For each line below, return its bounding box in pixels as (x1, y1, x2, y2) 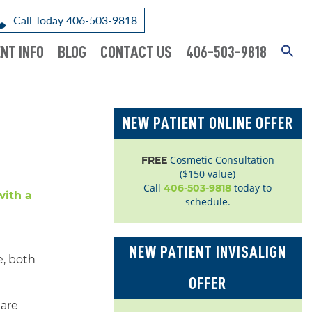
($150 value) (180, 167, 235, 180)
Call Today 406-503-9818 (13, 13, 137, 26)
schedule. (185, 195, 231, 208)
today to (231, 181, 272, 194)
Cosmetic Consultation (166, 153, 274, 166)
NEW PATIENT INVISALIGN (129, 244, 286, 260)
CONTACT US (100, 44, 172, 61)
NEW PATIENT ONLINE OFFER (122, 115, 293, 132)
